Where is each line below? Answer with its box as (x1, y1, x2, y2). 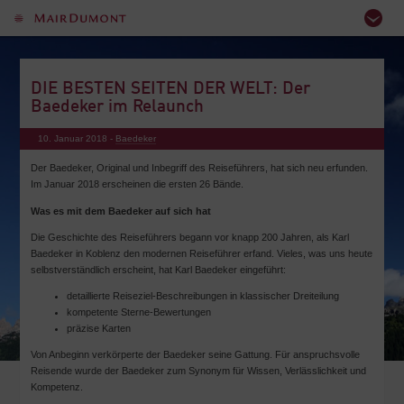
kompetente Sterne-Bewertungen (66, 307, 211, 318)
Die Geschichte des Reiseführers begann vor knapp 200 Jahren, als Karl (30, 231, 349, 243)
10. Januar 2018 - (38, 133, 116, 144)
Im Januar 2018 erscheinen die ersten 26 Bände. (30, 179, 243, 190)
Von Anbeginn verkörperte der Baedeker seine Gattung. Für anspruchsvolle (30, 349, 360, 361)
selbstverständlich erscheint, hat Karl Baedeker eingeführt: (30, 263, 286, 275)
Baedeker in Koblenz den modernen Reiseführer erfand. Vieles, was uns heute (30, 247, 372, 259)
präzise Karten (66, 323, 131, 335)
